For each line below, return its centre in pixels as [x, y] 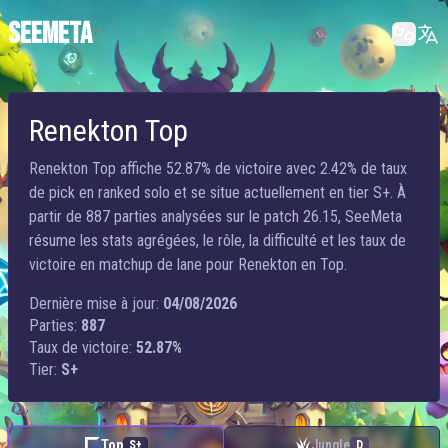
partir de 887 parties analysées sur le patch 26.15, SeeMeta [215, 216]
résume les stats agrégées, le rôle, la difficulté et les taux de [217, 240]
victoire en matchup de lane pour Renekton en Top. [188, 264]
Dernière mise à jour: [94, 303]
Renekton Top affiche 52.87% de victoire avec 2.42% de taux [218, 168]
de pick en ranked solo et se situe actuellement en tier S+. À [217, 192]
